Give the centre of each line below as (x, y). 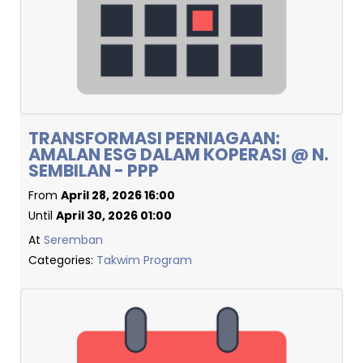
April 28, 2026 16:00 (118, 195)
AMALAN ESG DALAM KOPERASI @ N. (178, 154)
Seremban (73, 240)
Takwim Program (144, 260)
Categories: (62, 260)
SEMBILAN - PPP (94, 171)
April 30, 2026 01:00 (114, 216)
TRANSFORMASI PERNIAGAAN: (154, 138)
